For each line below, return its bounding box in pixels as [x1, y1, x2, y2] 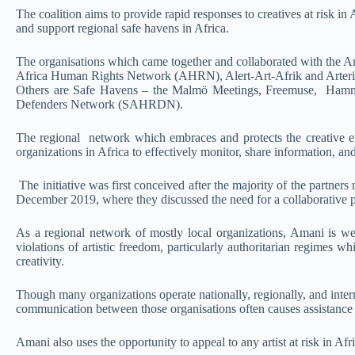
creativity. [16, 254, 64, 268]
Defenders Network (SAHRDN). [16, 97, 183, 111]
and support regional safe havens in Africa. [16, 21, 229, 35]
